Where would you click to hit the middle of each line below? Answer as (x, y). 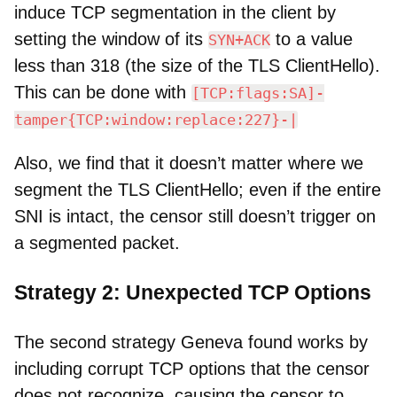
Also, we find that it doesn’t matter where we (189, 163)
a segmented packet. (97, 243)
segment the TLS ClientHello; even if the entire (198, 190)
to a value (311, 39)
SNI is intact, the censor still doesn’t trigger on (195, 217)
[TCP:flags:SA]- (258, 93)
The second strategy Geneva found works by (191, 343)
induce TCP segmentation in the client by (175, 13)
